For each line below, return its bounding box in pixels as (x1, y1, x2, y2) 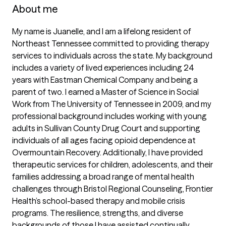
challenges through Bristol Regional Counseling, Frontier (12, 184, 213, 194)
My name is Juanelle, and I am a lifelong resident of (12, 26, 191, 36)
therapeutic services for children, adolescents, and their (12, 159, 213, 169)
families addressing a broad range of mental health (12, 172, 194, 182)
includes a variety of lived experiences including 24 (12, 63, 194, 73)
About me (12, 3, 58, 15)
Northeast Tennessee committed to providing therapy (12, 38, 209, 48)
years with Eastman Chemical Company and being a (12, 75, 198, 85)
